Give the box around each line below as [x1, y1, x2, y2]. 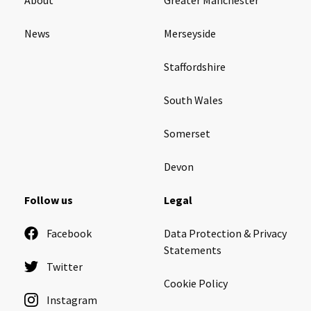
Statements [164, 242, 221, 257]
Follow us [24, 192, 73, 207]
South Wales [164, 92, 223, 107]
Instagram [47, 292, 97, 307]
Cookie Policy [164, 276, 228, 290]
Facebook [47, 226, 92, 240]
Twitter [47, 259, 83, 274]
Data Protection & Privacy [164, 226, 287, 240]
